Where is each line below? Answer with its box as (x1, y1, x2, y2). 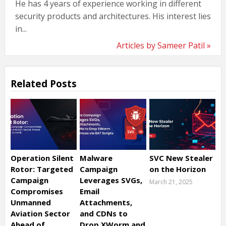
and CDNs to (80, 208, 128, 219)
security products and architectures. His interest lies (15, 10, 211, 22)
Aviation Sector (10, 208, 70, 219)
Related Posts (10, 77, 77, 90)
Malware (80, 153, 113, 163)
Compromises (10, 186, 63, 197)
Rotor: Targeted (10, 164, 73, 175)
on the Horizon (149, 164, 206, 175)
